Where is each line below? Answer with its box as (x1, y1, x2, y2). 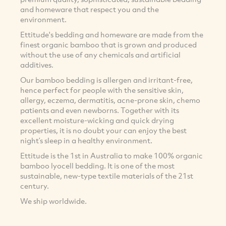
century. (20, 181, 49, 191)
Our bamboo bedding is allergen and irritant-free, (20, 75, 193, 85)
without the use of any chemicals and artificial (20, 49, 181, 60)
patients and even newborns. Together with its (20, 105, 179, 116)
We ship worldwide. (20, 196, 87, 206)
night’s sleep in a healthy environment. (20, 135, 152, 146)
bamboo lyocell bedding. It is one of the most (20, 160, 175, 171)
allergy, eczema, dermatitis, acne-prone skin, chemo (20, 95, 200, 105)
